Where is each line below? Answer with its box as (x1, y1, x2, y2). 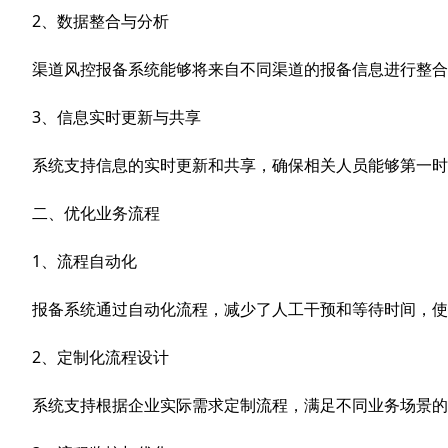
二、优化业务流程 (32, 202, 160, 224)
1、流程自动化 (32, 250, 137, 272)
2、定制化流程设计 (32, 346, 169, 368)
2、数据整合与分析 (32, 10, 169, 32)
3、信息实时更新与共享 (32, 106, 201, 128)
